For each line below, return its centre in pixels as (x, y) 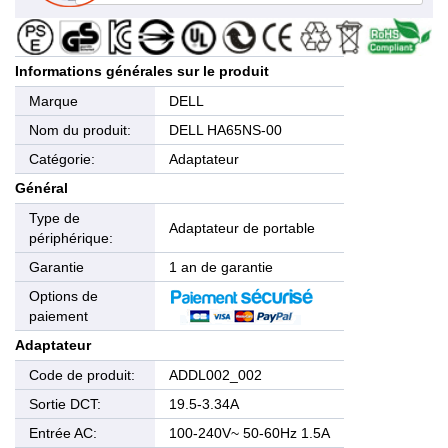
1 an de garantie (221, 267)
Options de (63, 296)
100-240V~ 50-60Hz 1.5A (249, 433)
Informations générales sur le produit (142, 71)
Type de (54, 218)
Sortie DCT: (65, 404)
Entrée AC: (63, 433)
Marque (53, 101)
